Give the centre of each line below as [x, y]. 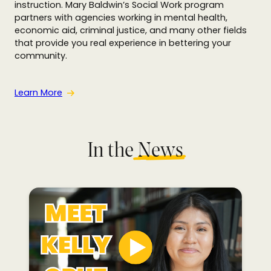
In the [113, 152]
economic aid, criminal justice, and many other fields [131, 31]
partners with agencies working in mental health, [121, 18]
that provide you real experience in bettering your [123, 43]
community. [41, 56]
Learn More [38, 93]
